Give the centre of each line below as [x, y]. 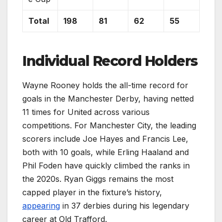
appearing [41, 205]
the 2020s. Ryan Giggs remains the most [98, 179]
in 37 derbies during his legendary [125, 205]
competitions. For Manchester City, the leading [109, 125]
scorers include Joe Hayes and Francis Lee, [105, 139]
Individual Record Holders [110, 61]
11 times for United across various [86, 112]
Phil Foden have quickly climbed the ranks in [106, 165]
